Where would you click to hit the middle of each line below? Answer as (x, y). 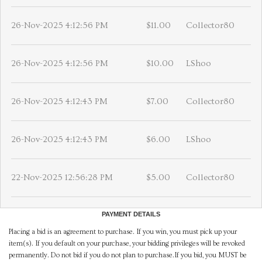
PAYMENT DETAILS (131, 214)
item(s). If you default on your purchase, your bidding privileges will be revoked (127, 244)
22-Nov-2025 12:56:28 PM (62, 178)
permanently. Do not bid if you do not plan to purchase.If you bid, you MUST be (128, 256)
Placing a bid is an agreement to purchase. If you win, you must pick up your (123, 232)
